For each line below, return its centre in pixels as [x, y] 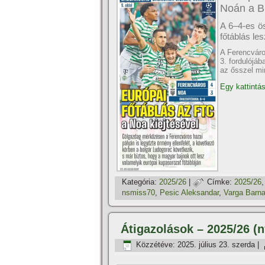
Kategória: [139, 182]
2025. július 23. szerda [216, 245]
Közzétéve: [156, 245]
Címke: [219, 182]
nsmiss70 [138, 193]
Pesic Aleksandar [189, 193]
